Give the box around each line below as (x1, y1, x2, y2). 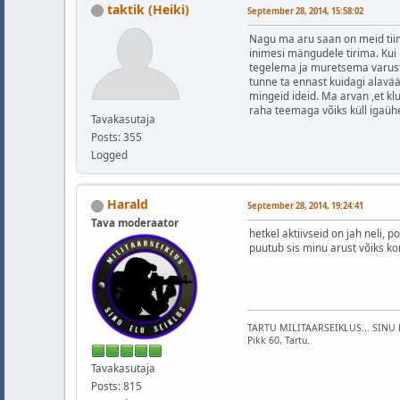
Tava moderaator (91, 215, 179, 229)
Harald (107, 196, 148, 213)
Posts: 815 (91, 379, 142, 394)
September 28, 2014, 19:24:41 (247, 200, 363, 212)
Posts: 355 (91, 130, 142, 145)
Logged (91, 148, 128, 162)
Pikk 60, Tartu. (247, 334, 310, 347)
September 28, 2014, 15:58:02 (247, 5, 363, 18)
